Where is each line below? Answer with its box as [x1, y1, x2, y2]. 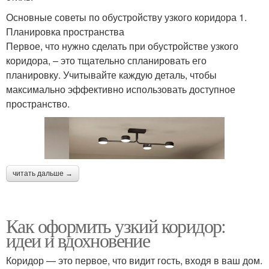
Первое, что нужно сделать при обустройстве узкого [6, 38, 238, 53]
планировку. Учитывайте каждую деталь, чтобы [6, 67, 217, 82]
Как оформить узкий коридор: [6, 213, 226, 239]
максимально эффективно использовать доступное [6, 82, 235, 96]
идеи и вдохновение [6, 227, 150, 253]
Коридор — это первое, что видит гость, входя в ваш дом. [6, 253, 262, 268]
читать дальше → [13, 169, 73, 178]
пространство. [6, 96, 70, 110]
